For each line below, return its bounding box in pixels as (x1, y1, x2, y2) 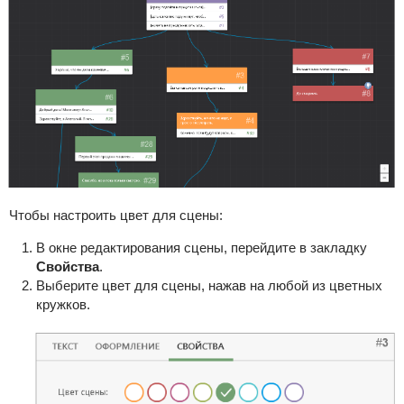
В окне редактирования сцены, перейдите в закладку (35, 239, 367, 255)
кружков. (35, 296, 90, 312)
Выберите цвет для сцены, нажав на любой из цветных (35, 277, 382, 293)
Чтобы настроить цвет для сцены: (8, 207, 226, 223)
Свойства (35, 258, 99, 274)
